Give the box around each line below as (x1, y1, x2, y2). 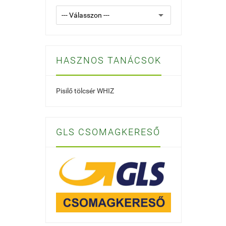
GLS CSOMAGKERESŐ (56, 127, 160, 137)
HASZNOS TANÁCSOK (56, 55, 161, 66)
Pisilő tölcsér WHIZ (56, 87, 114, 95)
